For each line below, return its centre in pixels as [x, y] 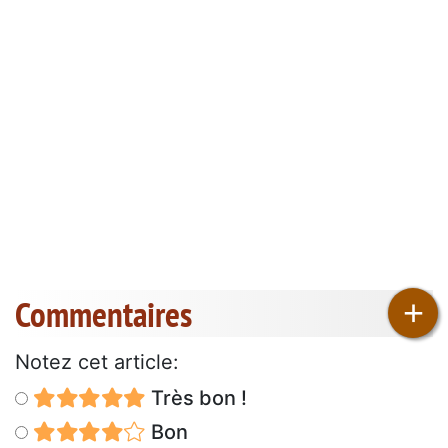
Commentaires [103, 313]
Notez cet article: [97, 361]
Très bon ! [196, 397]
